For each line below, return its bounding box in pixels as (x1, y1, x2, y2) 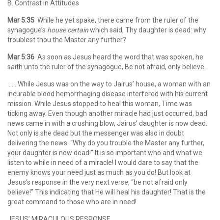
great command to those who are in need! (7, 198, 137, 206)
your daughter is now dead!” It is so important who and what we (7, 149, 202, 157)
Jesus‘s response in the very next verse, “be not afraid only (7, 178, 188, 186)
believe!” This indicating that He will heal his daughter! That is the (7, 188, 206, 196)
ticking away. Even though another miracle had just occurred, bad (7, 110, 207, 117)
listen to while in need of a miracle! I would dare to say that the (7, 159, 198, 166)
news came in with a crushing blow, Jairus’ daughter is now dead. (7, 119, 207, 127)
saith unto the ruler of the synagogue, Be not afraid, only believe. (7, 63, 206, 71)
